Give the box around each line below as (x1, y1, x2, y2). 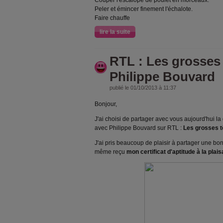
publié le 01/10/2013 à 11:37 (110, 85, 176, 91)
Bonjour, (95, 101, 117, 108)
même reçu (95, 148, 126, 155)
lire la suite (100, 28, 130, 35)
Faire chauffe (95, 14, 130, 21)
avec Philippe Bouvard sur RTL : (95, 124, 183, 131)
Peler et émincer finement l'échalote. (95, 5, 193, 12)
